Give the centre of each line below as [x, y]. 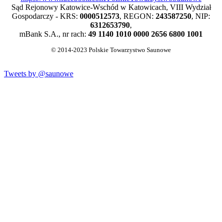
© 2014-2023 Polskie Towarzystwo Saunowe [111, 50]
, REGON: [138, 16]
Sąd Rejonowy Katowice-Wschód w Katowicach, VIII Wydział [111, 7]
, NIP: [201, 16]
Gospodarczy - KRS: [46, 16]
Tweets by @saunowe [39, 73]
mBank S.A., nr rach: [54, 34]
